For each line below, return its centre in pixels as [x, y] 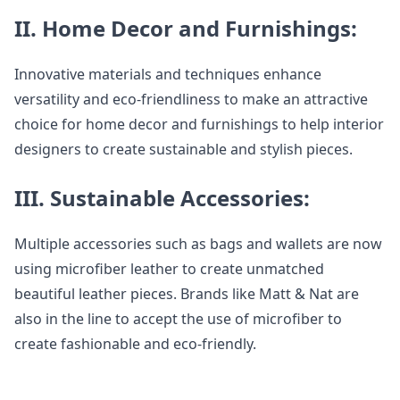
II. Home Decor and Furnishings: [186, 28]
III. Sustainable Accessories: [162, 198]
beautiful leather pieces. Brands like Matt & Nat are [187, 294]
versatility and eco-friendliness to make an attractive [191, 99]
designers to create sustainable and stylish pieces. [183, 149]
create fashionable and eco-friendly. [135, 344]
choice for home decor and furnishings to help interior [199, 124]
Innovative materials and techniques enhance [168, 74]
